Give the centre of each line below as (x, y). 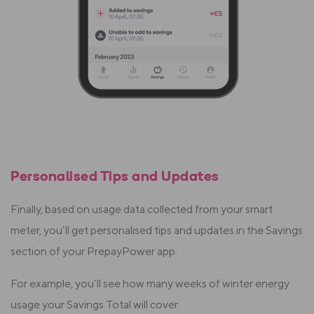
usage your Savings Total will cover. (95, 305)
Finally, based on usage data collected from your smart (142, 210)
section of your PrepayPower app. (94, 252)
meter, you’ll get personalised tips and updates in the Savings (157, 231)
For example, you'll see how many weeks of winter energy (150, 284)
